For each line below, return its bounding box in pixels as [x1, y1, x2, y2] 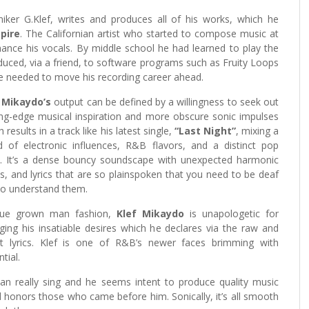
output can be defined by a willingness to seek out [51, 94, 279, 108]
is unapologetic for [184, 206, 279, 220]
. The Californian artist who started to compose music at [20, 26, 279, 40]
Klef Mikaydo [117, 206, 184, 220]
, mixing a [235, 123, 279, 137]
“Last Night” [174, 123, 236, 137]
